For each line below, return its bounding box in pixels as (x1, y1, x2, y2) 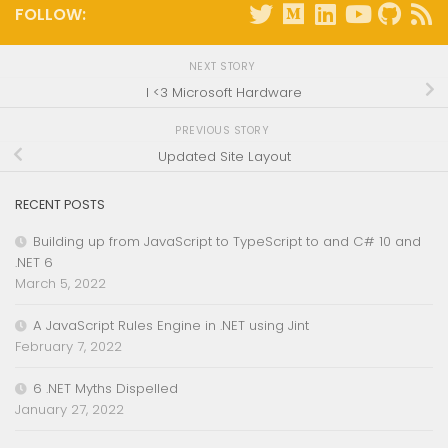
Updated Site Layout (157, 147, 291, 167)
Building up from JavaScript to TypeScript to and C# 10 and (33, 231, 421, 251)
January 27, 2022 (15, 399, 124, 419)
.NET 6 (15, 252, 53, 272)
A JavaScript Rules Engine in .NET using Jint (33, 315, 309, 335)
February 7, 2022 (15, 336, 122, 356)
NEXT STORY (188, 58, 260, 74)
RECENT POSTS (15, 195, 105, 213)
